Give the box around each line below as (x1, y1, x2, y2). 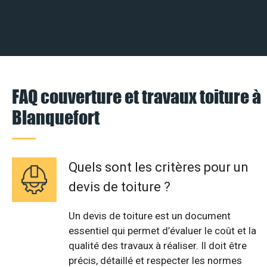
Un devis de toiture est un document (69, 209, 231, 222)
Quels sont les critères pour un (69, 159, 249, 175)
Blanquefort (12, 105, 100, 128)
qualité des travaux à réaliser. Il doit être (69, 239, 247, 252)
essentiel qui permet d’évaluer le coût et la (69, 224, 256, 237)
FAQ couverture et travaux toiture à (12, 85, 261, 107)
